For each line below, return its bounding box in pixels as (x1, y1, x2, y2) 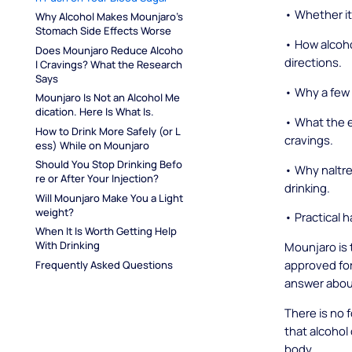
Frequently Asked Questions (35, 257, 173, 272)
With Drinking (35, 238, 100, 253)
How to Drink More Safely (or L (35, 123, 181, 138)
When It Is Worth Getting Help (35, 224, 177, 239)
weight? (35, 204, 74, 219)
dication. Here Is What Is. (35, 104, 154, 119)
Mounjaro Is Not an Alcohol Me (35, 90, 180, 105)
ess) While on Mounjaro (35, 137, 149, 152)
